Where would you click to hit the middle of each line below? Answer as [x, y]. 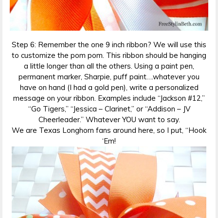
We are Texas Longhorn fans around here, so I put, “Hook [109, 130]
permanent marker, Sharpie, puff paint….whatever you [109, 77]
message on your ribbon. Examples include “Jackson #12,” [109, 98]
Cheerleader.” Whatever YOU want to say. [109, 120]
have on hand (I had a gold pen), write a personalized [109, 88]
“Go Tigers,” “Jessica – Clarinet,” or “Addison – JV [109, 109]
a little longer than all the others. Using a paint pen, [109, 66]
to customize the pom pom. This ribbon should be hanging [109, 55]
